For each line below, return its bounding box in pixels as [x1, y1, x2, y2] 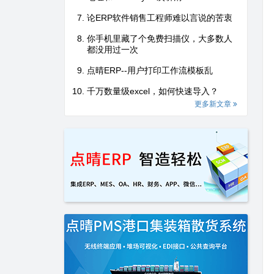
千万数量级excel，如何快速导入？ [87, 86, 218, 96]
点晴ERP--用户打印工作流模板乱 [87, 65, 213, 75]
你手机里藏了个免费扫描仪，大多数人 [87, 34, 232, 43]
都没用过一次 [87, 45, 138, 54]
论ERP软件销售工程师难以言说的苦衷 [87, 13, 232, 23]
